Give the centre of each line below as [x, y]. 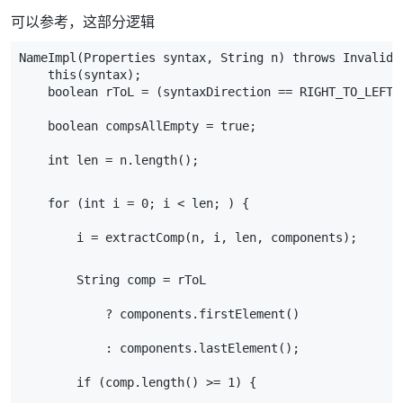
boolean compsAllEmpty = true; [138, 126]
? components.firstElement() [160, 314]
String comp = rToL [113, 280]
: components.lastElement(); [160, 349]
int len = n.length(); [109, 161]
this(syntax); [81, 75]
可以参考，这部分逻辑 [82, 22]
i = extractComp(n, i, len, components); [188, 237]
